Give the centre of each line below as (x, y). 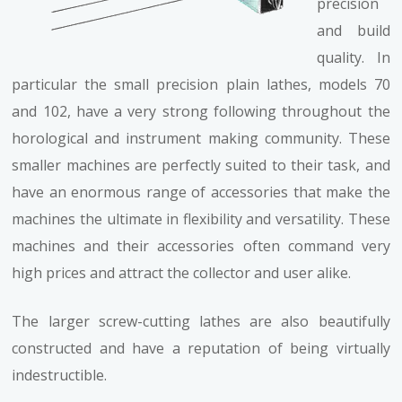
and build (354, 31)
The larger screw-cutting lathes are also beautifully (201, 322)
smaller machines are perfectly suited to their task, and (201, 166)
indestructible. (60, 376)
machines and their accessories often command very (201, 246)
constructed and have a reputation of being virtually (201, 349)
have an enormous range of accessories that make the (201, 192)
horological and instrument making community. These (201, 139)
